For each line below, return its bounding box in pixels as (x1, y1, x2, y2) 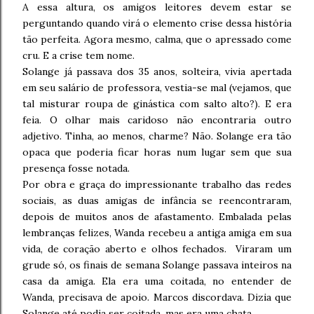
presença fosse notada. (22, 162, 130, 175)
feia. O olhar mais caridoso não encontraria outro (22, 114, 292, 126)
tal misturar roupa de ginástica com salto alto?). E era (22, 97, 292, 110)
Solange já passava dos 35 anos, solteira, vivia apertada (22, 65, 292, 78)
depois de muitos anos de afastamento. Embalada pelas (22, 210, 292, 223)
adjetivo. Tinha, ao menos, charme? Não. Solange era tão (22, 130, 292, 142)
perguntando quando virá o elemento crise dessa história (22, 17, 292, 29)
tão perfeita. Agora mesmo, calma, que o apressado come (22, 33, 292, 46)
